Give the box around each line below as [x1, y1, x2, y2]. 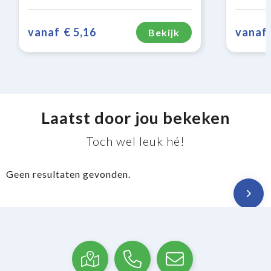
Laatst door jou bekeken [41, 107, 230, 128]
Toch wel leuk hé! [86, 133, 185, 148]
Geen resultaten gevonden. [5, 168, 131, 180]
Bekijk [148, 26, 180, 38]
